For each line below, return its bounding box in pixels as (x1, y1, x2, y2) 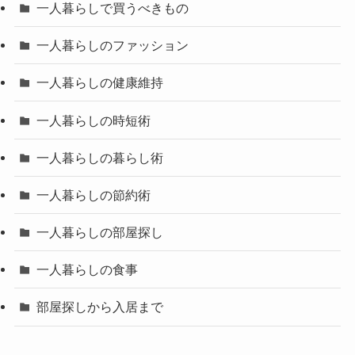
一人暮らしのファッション (36, 38, 189, 53)
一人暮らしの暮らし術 (36, 150, 164, 165)
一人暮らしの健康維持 (36, 75, 164, 90)
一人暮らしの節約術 (36, 187, 151, 202)
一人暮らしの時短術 (36, 113, 151, 128)
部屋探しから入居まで (36, 300, 164, 315)
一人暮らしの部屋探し (36, 225, 164, 240)
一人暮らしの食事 (36, 262, 139, 277)
